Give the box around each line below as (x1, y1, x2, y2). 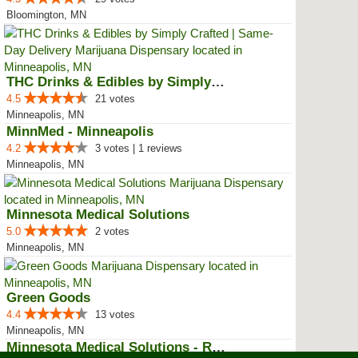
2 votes (95, 225, 129, 237)
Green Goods (6, 290, 90, 305)
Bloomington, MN (6, 9, 86, 21)
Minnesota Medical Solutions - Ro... (212, 340, 225, 355)
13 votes (95, 308, 135, 320)
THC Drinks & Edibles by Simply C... (211, 74, 225, 89)
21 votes (95, 93, 135, 105)
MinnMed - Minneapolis (6, 124, 153, 139)
